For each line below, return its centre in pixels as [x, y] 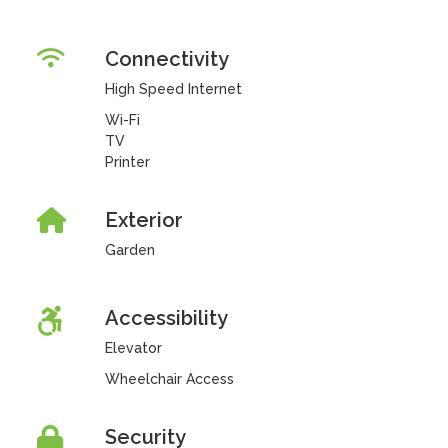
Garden [129, 250]
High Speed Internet [173, 89]
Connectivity [166, 59]
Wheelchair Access [169, 379]
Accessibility [166, 318]
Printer [127, 162]
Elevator [133, 348]
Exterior [143, 220]
